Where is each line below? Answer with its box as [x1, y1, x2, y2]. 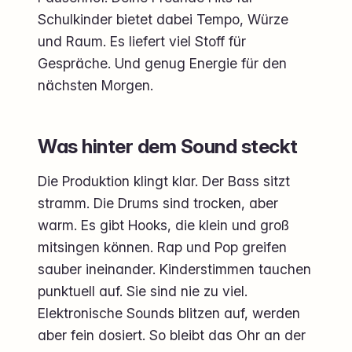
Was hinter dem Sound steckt [38, 134, 298, 159]
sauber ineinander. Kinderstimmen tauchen [38, 261, 311, 278]
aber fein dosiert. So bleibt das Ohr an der [38, 327, 306, 344]
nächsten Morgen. [38, 77, 153, 94]
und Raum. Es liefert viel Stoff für [38, 33, 246, 50]
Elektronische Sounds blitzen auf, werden [38, 305, 300, 322]
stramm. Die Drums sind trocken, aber [38, 195, 278, 212]
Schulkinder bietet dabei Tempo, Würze [38, 11, 288, 28]
